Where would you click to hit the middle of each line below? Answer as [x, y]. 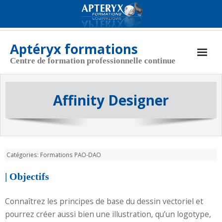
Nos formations [42, 141]
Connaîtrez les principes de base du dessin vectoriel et [104, 201]
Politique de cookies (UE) [55, 180]
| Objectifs [27, 177]
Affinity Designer [111, 100]
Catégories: [23, 155]
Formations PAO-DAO [71, 155]
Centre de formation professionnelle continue [93, 61]
